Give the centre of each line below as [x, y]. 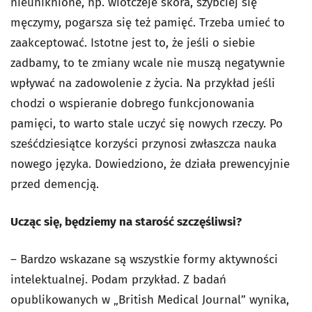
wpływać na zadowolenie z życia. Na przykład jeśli [143, 84]
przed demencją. [55, 185]
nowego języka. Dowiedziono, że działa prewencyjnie [150, 164]
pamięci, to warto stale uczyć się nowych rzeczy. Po [147, 124]
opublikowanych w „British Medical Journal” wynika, [150, 300]
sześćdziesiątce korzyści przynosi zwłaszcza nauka [143, 144]
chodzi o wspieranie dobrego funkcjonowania [132, 104]
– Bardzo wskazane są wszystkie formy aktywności [144, 260]
